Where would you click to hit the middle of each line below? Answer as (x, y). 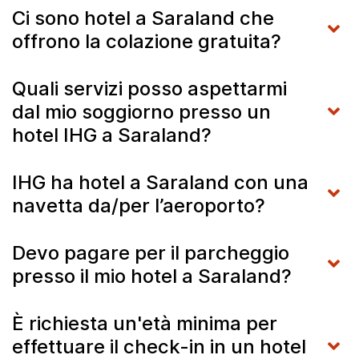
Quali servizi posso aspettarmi (149, 88)
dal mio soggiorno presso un (141, 111)
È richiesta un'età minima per (145, 323)
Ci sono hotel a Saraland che (143, 18)
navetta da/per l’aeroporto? (139, 205)
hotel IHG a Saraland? (112, 135)
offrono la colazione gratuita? (147, 41)
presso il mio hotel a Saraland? (152, 276)
